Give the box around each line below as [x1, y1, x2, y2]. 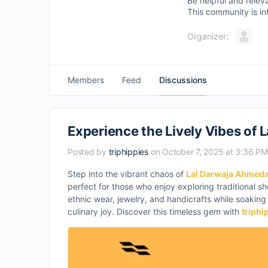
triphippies [108, 147, 148, 157]
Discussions [159, 75, 207, 85]
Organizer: [187, 31, 229, 41]
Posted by [68, 147, 109, 157]
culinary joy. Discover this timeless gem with [68, 206, 242, 217]
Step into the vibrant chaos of [68, 169, 186, 179]
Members [68, 75, 104, 85]
